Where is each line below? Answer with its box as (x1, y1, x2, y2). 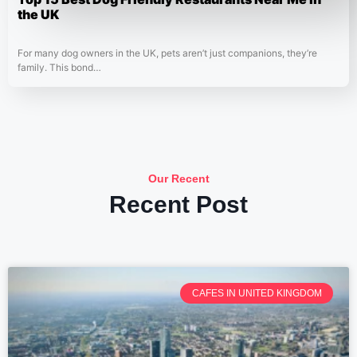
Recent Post (109, 191, 248, 218)
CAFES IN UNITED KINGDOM (191, 288, 322, 300)
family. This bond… (18, 61, 101, 74)
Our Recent (147, 172, 210, 186)
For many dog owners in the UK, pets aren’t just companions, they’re (18, 47, 317, 60)
